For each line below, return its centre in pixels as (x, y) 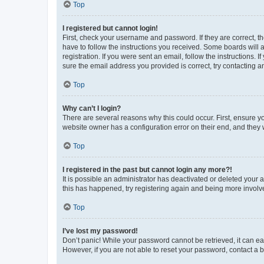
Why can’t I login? (92, 108)
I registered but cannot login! (110, 28)
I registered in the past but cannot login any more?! (147, 169)
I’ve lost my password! (100, 231)
